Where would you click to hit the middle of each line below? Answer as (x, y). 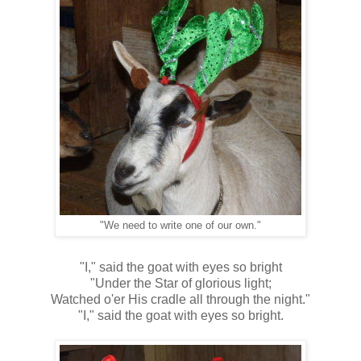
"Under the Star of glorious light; (180, 284)
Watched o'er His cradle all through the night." (180, 300)
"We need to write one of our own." (180, 226)
